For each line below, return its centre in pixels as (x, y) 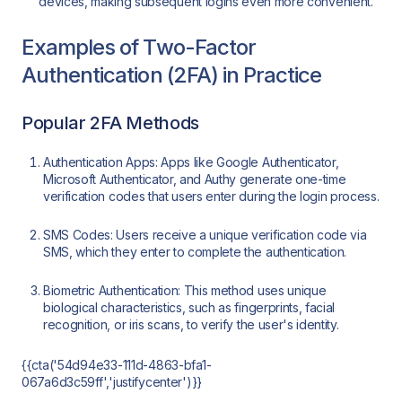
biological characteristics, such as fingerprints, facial (189, 308)
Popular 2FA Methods (110, 123)
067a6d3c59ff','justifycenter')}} (112, 381)
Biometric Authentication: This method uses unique (185, 291)
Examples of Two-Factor (139, 47)
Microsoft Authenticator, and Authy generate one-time (195, 179)
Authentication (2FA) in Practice (172, 74)
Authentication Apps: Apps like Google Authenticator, (191, 162)
